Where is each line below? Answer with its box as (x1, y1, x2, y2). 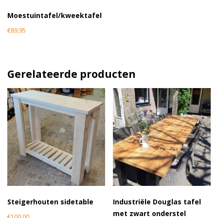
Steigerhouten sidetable (7, 197, 93, 206)
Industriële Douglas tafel (113, 197, 201, 206)
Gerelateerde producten (7, 67, 136, 81)
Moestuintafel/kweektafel (7, 10, 102, 20)
